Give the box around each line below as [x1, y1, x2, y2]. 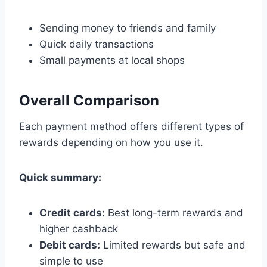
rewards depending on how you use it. [19, 136, 203, 148]
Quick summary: [19, 171, 101, 184]
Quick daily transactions [39, 38, 154, 50]
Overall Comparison [19, 91, 159, 109]
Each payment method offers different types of [19, 120, 244, 132]
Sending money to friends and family [39, 21, 216, 34]
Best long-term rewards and [105, 206, 243, 219]
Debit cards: [39, 238, 100, 251]
